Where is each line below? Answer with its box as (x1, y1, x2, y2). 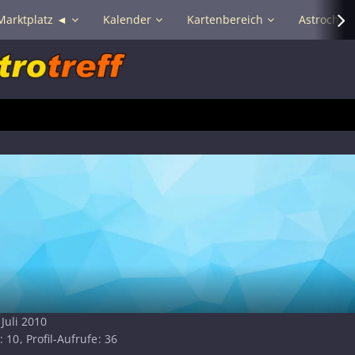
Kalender (103, 12, 151, 27)
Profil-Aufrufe (26, 330, 97, 346)
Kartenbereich (187, 12, 263, 27)
